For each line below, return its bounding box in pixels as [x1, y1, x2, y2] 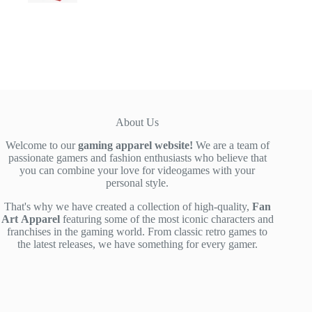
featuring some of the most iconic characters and [59, 213, 274, 225]
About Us [116, 116, 159, 128]
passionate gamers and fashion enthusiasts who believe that [8, 152, 267, 164]
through [152, 22, 182, 33]
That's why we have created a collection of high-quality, [3, 201, 252, 212]
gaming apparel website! [77, 139, 193, 151]
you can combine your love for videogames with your [19, 164, 256, 176]
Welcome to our [5, 139, 78, 151]
